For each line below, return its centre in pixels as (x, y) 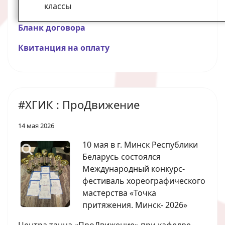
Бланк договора (52, 28)
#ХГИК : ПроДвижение (79, 105)
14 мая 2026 (36, 126)
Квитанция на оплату (64, 48)
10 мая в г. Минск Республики (140, 145)
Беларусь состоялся (122, 157)
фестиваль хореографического (144, 181)
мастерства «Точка (119, 193)
